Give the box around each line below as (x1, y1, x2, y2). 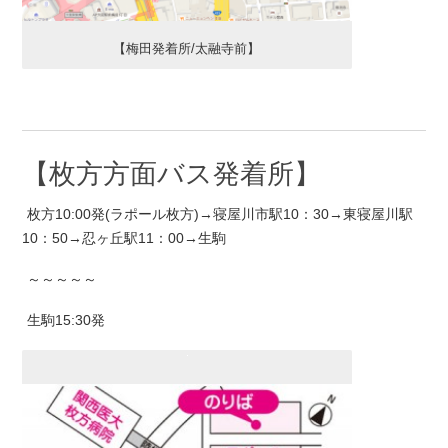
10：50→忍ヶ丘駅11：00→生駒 (21, 229, 226, 246)
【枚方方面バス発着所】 (21, 157, 321, 189)
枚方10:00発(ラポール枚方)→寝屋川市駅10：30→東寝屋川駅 (26, 205, 413, 222)
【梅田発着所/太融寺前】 (113, 40, 261, 56)
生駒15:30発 (26, 312, 105, 329)
